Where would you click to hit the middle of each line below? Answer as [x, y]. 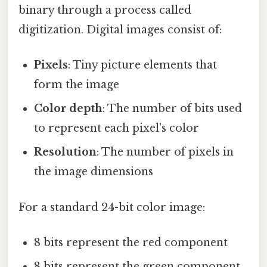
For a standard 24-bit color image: [112, 207]
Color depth [69, 109]
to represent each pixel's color [117, 128]
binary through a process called [105, 10]
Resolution [66, 152]
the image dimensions [94, 172]
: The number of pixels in [165, 152]
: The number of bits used [173, 109]
